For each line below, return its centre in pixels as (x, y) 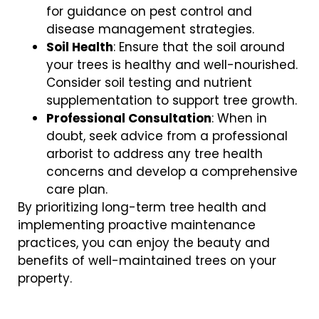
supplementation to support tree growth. (172, 100)
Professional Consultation (129, 118)
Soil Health (80, 47)
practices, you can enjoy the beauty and (144, 242)
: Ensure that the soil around (199, 47)
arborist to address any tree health (155, 153)
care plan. (77, 189)
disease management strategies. (150, 29)
